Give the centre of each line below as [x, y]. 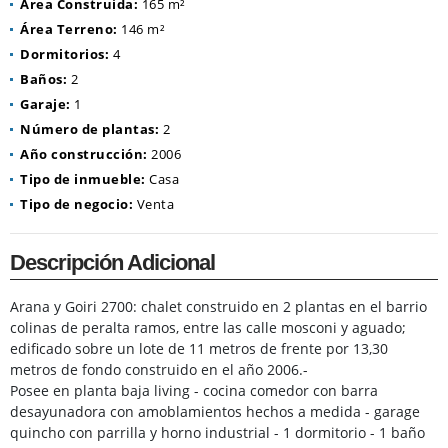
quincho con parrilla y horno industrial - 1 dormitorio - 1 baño [217, 433]
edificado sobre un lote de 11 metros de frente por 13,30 [199, 349]
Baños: [43, 79]
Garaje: [45, 104]
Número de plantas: [89, 129]
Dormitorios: [64, 54]
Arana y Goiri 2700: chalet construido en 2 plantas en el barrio [218, 307]
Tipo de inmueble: [83, 179]
